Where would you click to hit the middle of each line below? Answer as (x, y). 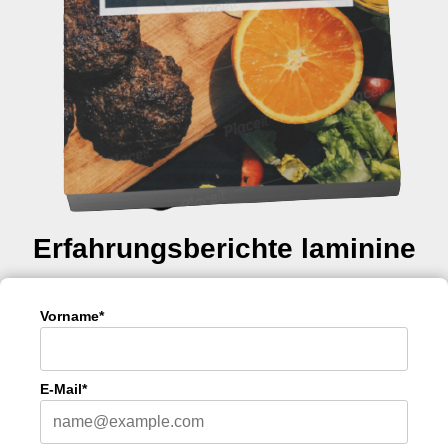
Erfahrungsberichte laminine (224, 248)
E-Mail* (63, 389)
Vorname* (72, 316)
